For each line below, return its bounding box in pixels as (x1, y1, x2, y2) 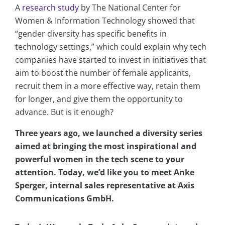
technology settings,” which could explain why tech (15, 41, 206, 53)
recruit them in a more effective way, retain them (15, 80, 200, 92)
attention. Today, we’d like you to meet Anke (15, 167, 194, 178)
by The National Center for (79, 2, 181, 14)
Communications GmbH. (15, 193, 114, 204)
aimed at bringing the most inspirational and (15, 141, 196, 152)
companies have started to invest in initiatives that (15, 54, 206, 66)
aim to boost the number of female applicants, (15, 67, 191, 79)
